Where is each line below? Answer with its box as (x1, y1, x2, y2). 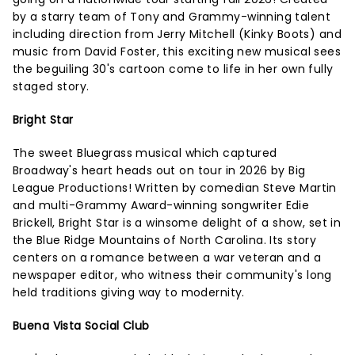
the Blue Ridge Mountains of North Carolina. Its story (13, 231, 317, 248)
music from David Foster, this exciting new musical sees (13, 43, 342, 59)
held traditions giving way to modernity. (13, 284, 249, 300)
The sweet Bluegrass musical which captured (13, 144, 277, 161)
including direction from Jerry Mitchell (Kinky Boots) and (13, 25, 342, 42)
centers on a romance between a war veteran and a (13, 249, 322, 265)
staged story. (13, 78, 90, 94)
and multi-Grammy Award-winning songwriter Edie (13, 197, 310, 213)
